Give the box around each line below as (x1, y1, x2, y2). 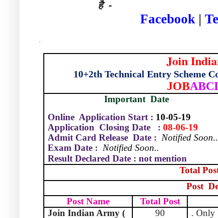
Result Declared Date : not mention (48, 153, 187, 164)
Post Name (67, 196, 109, 207)
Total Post (140, 196, 180, 207)
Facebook (140, 12, 195, 27)
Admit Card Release (48, 132, 128, 143)
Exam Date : (48, 143, 101, 153)
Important (104, 94, 145, 105)
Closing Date (99, 122, 153, 133)
